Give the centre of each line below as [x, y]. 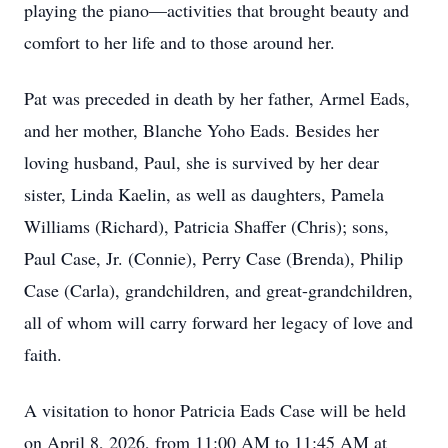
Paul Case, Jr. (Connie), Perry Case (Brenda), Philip [213, 258]
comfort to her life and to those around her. [179, 42]
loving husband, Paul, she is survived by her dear [201, 162]
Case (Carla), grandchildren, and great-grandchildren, [218, 290]
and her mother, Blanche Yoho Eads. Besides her [201, 130]
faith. [43, 354]
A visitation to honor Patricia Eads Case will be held [215, 410]
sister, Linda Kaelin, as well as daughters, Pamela [204, 194]
